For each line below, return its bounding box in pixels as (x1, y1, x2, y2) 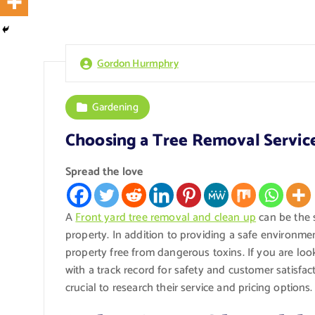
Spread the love (65, 162, 143, 181)
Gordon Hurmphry (97, 54, 179, 72)
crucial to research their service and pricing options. (65, 278, 313, 297)
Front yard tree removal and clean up (75, 207, 257, 227)
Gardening (92, 98, 139, 116)
